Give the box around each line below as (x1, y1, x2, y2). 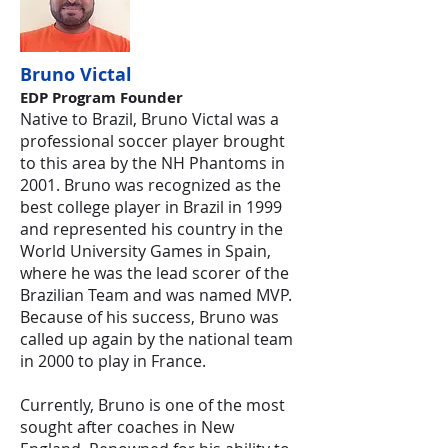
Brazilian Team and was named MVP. (20, 284, 292, 306)
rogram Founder (61, 87, 183, 108)
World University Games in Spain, (20, 240, 271, 262)
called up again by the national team (20, 328, 293, 350)
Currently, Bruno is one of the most (20, 394, 285, 416)
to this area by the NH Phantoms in (20, 152, 285, 174)
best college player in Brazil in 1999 (20, 196, 282, 218)
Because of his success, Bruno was (20, 306, 279, 328)
